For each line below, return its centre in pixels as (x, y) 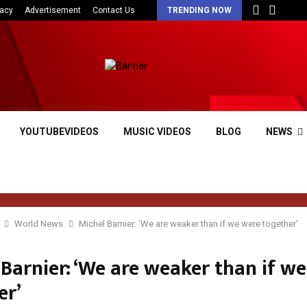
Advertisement (53, 10)
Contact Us (114, 10)
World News (39, 224)
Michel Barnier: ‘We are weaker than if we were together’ (188, 224)
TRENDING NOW (199, 10)
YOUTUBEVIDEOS (59, 132)
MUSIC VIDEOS (157, 132)
